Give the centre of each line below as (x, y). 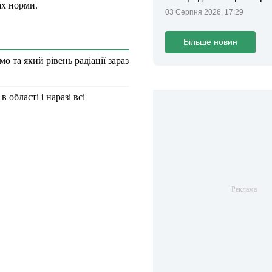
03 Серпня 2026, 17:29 (204, 12)
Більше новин (210, 42)
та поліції (186, 9)
